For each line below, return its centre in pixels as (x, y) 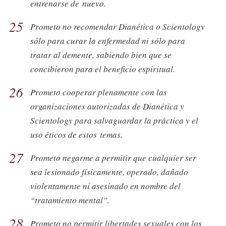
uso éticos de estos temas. (76, 134)
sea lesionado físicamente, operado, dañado (109, 172)
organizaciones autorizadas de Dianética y (107, 106)
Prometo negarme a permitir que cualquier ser (113, 157)
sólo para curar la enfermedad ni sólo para (108, 40)
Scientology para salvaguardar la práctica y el (114, 120)
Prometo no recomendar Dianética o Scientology (118, 26)
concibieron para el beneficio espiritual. (103, 69)
